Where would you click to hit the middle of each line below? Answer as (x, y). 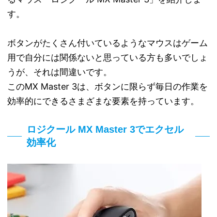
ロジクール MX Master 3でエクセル (105, 129)
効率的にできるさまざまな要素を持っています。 (103, 101)
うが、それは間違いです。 (60, 72)
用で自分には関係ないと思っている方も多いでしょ (108, 57)
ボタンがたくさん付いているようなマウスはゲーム (108, 43)
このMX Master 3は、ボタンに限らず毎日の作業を (108, 86)
